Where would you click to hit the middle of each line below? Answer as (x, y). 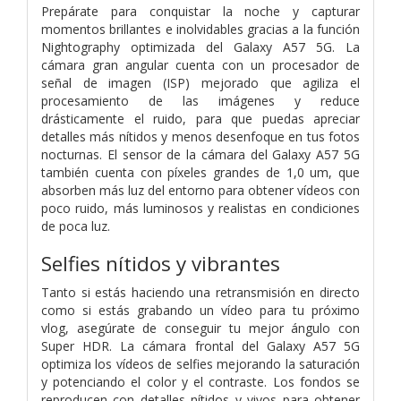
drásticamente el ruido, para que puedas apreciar (200, 118)
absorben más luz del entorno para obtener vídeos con (200, 190)
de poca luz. (76, 226)
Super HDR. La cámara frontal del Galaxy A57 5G (200, 346)
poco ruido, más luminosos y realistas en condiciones (200, 208)
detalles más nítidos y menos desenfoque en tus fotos (200, 136)
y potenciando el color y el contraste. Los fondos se (200, 381)
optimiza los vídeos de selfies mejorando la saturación (200, 363)
